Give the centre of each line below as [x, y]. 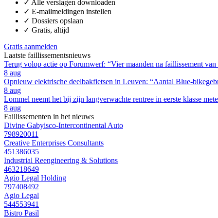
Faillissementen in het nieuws [49, 116]
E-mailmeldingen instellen [72, 11]
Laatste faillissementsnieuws [47, 55]
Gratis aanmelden [31, 46]
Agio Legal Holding [35, 178]
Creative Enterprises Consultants [54, 143]
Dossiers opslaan [57, 20]
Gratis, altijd [50, 30]
